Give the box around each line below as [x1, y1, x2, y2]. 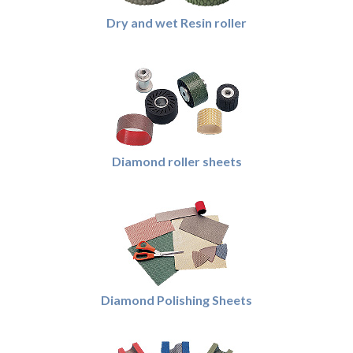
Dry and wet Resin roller [106, 15, 247, 30]
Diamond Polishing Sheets [101, 292, 252, 307]
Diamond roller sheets [111, 154, 242, 169]
